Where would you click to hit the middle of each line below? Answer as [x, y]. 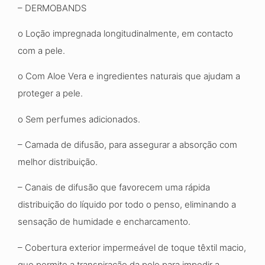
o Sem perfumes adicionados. [79, 119]
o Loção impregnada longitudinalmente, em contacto [125, 33]
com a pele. [41, 50]
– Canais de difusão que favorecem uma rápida [114, 188]
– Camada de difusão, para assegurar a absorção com [127, 145]
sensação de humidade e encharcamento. [104, 222]
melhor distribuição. [58, 162]
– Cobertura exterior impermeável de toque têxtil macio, [132, 247]
